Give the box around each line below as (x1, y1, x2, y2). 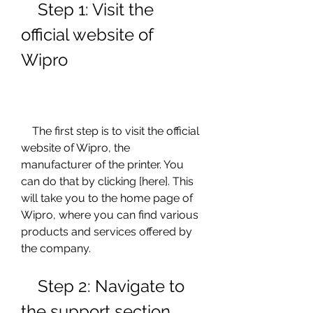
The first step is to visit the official (21, 124, 32, 138)
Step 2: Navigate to (21, 276, 38, 296)
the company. (21, 242, 91, 255)
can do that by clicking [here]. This (21, 175, 194, 188)
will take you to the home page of (21, 191, 193, 205)
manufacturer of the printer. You (21, 158, 184, 171)
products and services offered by (21, 225, 192, 238)
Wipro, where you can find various (21, 208, 198, 221)
